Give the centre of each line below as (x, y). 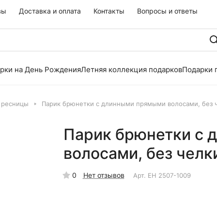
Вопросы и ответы (167, 11)
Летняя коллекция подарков (132, 70)
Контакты (109, 11)
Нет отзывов (104, 175)
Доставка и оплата (50, 11)
